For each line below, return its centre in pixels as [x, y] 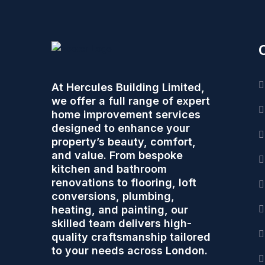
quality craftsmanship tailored [131, 237]
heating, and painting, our [120, 209]
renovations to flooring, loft [124, 182]
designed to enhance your [121, 128]
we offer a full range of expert [131, 101]
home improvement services [126, 114]
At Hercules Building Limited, [128, 87]
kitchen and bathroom [109, 169]
